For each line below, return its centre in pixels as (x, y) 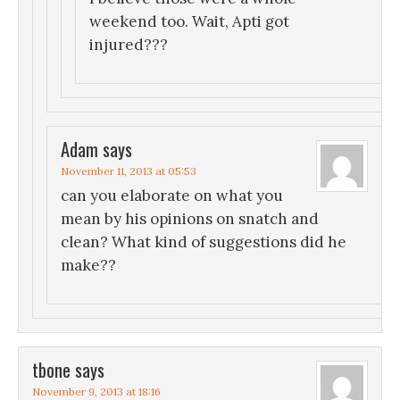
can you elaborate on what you (172, 196)
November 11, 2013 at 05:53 (129, 171)
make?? (88, 266)
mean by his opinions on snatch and (190, 219)
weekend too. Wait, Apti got (189, 22)
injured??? (129, 45)
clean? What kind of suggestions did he (204, 242)
